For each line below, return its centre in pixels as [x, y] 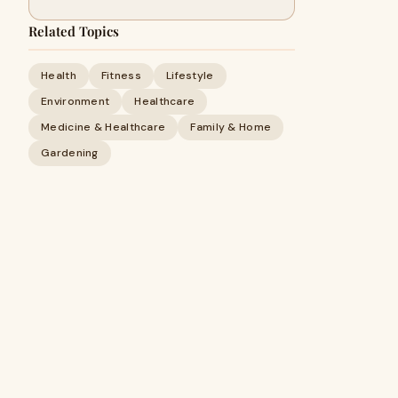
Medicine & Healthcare [103, 127]
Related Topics [74, 31]
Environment [76, 101]
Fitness [121, 76]
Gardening [70, 153]
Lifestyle [190, 76]
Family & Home [231, 127]
